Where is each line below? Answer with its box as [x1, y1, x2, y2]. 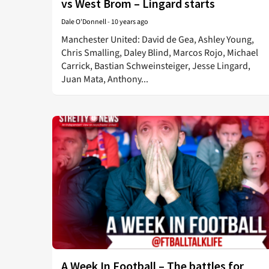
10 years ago [111, 17, 148, 27]
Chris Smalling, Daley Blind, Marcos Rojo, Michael [61, 46, 258, 59]
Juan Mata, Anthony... [61, 73, 148, 86]
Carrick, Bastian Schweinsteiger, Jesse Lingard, [61, 59, 250, 73]
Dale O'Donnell [61, 17, 106, 27]
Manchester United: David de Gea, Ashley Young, [61, 33, 254, 46]
